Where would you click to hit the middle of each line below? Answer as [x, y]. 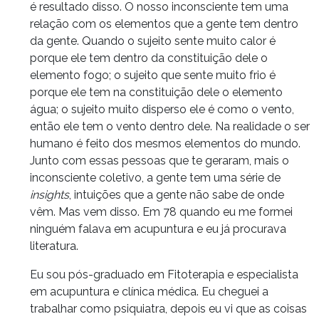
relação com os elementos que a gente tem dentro [164, 23]
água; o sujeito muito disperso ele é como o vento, [162, 109]
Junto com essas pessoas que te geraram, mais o [159, 160]
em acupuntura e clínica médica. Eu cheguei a [149, 291]
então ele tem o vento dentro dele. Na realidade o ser [170, 126]
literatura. [54, 246]
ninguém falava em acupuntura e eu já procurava [158, 229]
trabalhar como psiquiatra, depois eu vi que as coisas [168, 308]
